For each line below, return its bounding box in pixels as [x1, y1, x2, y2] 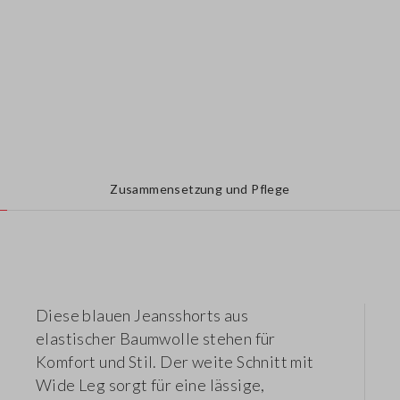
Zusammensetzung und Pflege [110, 181, 290, 197]
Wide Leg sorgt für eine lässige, [36, 375, 265, 396]
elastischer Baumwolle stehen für [36, 329, 276, 349]
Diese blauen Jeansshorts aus [36, 305, 249, 326]
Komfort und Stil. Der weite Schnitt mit [36, 352, 314, 372]
